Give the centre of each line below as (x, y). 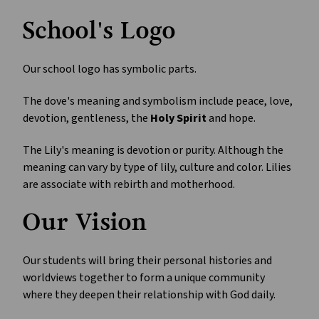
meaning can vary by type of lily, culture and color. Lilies (157, 168)
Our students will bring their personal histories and (147, 261)
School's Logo (99, 31)
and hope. (231, 119)
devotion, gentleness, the (85, 119)
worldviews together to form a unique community (144, 278)
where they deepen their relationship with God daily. (149, 295)
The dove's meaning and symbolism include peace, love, (158, 101)
